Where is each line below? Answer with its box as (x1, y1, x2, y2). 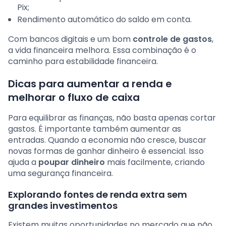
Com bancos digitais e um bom (8, 33, 133, 45)
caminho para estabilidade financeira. (8, 55, 158, 68)
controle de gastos (133, 33, 212, 45)
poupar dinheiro (38, 156, 105, 168)
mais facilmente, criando (105, 156, 205, 168)
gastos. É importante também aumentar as (8, 123, 181, 135)
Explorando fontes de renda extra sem (8, 188, 187, 201)
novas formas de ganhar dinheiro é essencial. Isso (8, 145, 204, 157)
